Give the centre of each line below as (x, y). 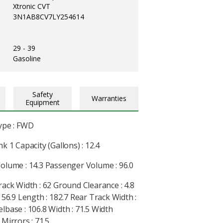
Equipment (43, 102)
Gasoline (27, 58)
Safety (43, 94)
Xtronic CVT (31, 6)
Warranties (109, 98)
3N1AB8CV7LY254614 (48, 16)
